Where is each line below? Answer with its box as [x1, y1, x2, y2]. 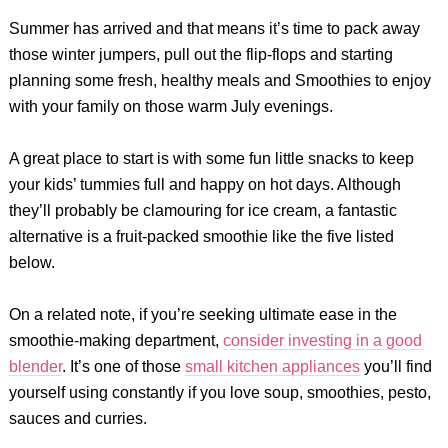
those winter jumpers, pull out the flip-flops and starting [8, 46, 393, 63]
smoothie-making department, [8, 332, 223, 349]
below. [8, 254, 55, 271]
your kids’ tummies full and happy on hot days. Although [8, 176, 401, 193]
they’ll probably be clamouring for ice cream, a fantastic [8, 202, 397, 219]
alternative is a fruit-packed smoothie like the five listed [8, 228, 394, 245]
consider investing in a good [222, 332, 422, 349]
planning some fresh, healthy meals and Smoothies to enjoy [8, 72, 431, 89]
